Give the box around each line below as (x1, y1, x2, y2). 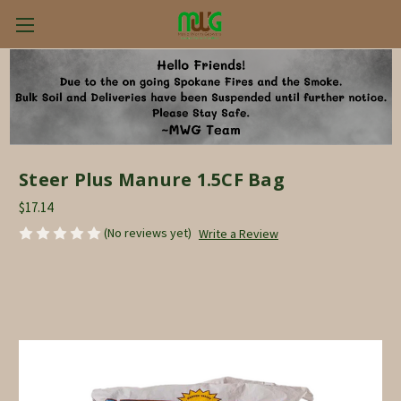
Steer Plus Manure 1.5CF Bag (19, 166, 285, 192)
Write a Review (198, 225, 278, 242)
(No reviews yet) (104, 224, 192, 241)
